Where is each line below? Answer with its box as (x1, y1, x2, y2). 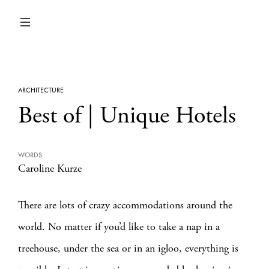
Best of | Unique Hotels (18, 100, 236, 131)
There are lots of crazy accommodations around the (18, 198, 232, 212)
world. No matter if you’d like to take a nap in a (18, 220, 220, 234)
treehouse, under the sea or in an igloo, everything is (18, 241, 238, 255)
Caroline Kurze (18, 162, 82, 175)
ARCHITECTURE (18, 85, 64, 95)
